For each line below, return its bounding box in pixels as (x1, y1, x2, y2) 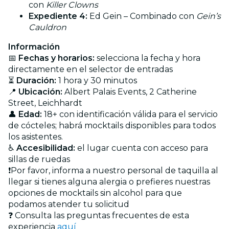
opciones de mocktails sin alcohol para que (8, 188, 182, 198)
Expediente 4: (29, 11, 87, 21)
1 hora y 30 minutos (56, 75, 137, 85)
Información (8, 41, 60, 52)
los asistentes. (8, 131, 63, 142)
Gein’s (196, 11, 221, 21)
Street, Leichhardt (8, 98, 82, 108)
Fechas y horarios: (18, 53, 95, 63)
